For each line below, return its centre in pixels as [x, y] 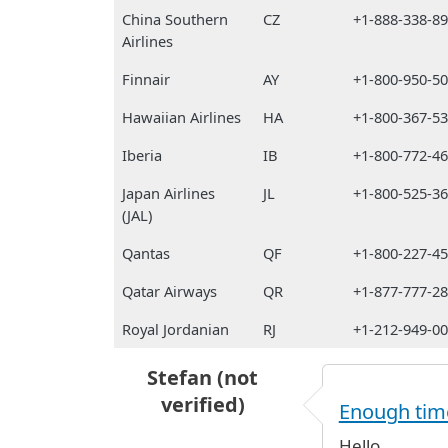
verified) [202, 404]
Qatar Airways [169, 291]
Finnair [146, 79]
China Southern [175, 19]
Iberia [142, 155]
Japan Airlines [168, 193]
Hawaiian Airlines [181, 117]
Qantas [146, 253]
